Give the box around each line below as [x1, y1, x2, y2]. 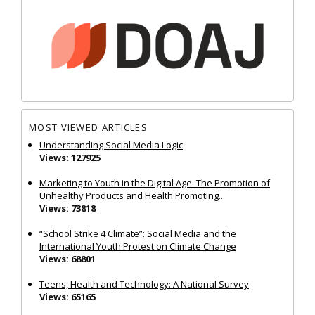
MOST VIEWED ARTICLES [29, 121, 148, 134]
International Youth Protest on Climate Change [39, 239, 236, 252]
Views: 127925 [39, 150, 101, 164]
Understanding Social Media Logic [39, 138, 183, 151]
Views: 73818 [39, 201, 96, 214]
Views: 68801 [39, 252, 96, 265]
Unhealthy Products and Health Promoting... [39, 188, 225, 202]
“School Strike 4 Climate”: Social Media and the [39, 226, 236, 240]
